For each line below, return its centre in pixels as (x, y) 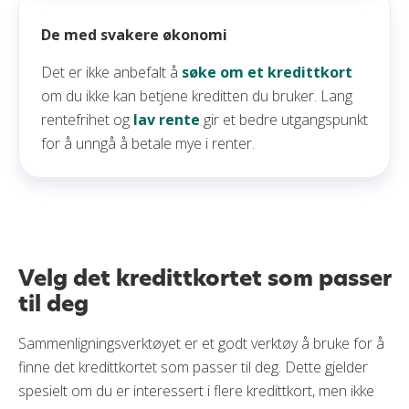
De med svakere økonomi (134, 35)
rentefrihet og (87, 120)
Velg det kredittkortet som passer (204, 278)
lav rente (167, 120)
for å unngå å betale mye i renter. (148, 143)
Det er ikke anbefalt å (111, 72)
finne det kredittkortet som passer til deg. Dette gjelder (193, 367)
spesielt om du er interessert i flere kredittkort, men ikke (196, 391)
